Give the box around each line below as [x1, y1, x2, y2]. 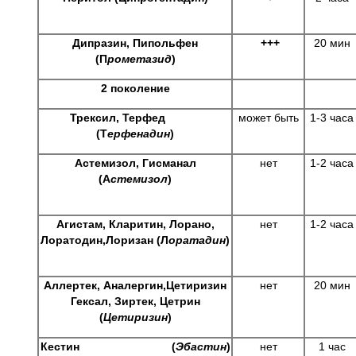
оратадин [168, 234, 226, 246]
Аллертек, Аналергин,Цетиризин [44, 279, 226, 292]
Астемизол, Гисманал [74, 157, 196, 169]
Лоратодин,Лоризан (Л [41, 234, 168, 246]
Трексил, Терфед [70, 111, 200, 124]
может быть [238, 111, 299, 124]
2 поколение [100, 82, 170, 95]
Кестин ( [40, 340, 176, 353]
